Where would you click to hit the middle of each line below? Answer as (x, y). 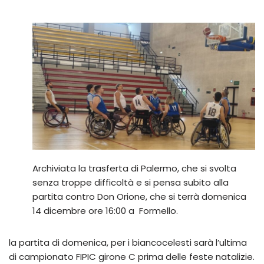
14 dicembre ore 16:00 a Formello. (105, 211)
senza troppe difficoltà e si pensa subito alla (131, 183)
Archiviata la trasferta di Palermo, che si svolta (134, 169)
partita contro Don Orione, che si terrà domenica (139, 197)
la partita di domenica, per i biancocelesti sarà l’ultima (128, 243)
